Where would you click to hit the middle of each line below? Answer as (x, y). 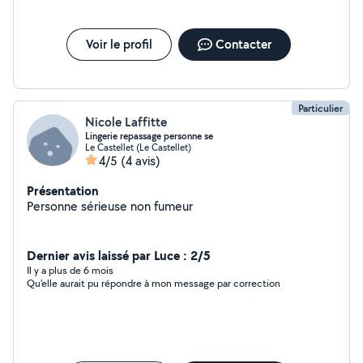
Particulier (320, 108)
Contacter (243, 44)
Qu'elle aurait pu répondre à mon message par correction (154, 283)
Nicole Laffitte (126, 122)
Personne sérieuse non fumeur (110, 206)
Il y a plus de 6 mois (70, 270)
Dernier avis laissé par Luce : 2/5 (119, 255)
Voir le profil (119, 44)
